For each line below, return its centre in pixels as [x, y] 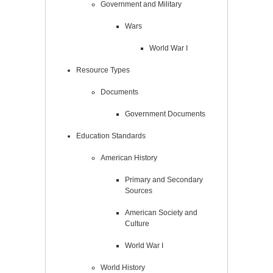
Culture [137, 224]
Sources [139, 191]
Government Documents [165, 114]
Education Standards [111, 136]
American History [129, 158]
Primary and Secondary [164, 180]
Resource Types [103, 70]
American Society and [161, 213]
